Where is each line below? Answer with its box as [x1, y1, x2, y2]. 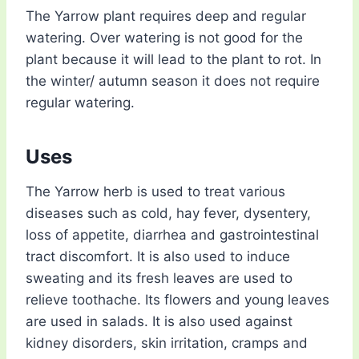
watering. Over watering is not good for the [26, 30, 303, 46]
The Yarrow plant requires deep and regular [26, 8, 306, 25]
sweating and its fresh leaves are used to [26, 270, 292, 287]
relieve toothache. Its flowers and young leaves [26, 292, 329, 309]
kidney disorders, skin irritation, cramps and [26, 335, 308, 352]
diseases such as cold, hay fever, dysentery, [26, 205, 311, 222]
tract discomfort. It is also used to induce [26, 248, 290, 265]
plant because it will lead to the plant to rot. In [26, 51, 321, 68]
